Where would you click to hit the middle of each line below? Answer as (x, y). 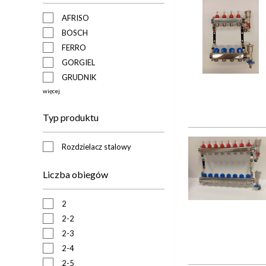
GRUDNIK (79, 77)
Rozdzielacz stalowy (96, 146)
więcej (51, 91)
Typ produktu (71, 117)
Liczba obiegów (75, 174)
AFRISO (75, 18)
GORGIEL (78, 62)
